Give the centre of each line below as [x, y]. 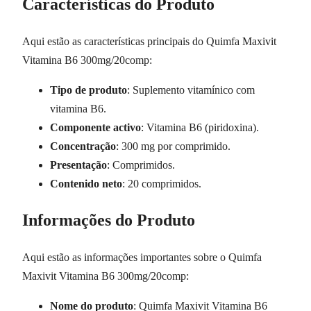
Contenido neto [86, 183]
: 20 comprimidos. [162, 183]
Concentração [83, 146]
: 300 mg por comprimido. [173, 146]
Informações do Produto [109, 220]
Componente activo [95, 127]
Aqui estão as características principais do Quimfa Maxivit [149, 41]
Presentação [78, 165]
